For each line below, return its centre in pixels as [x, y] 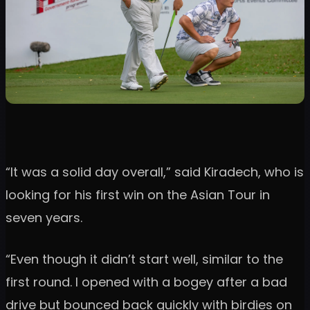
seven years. [44, 218]
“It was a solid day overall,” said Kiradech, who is [155, 172]
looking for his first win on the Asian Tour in [138, 195]
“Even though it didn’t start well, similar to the [144, 259]
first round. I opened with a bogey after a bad [146, 282]
